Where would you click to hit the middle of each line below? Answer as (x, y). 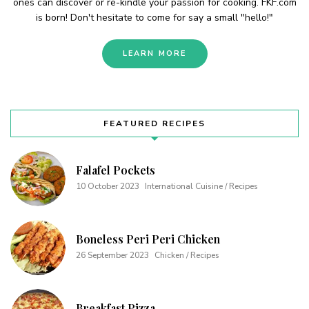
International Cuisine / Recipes (201, 187)
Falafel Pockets (116, 170)
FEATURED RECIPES (154, 124)
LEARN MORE (154, 54)
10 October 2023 (108, 187)
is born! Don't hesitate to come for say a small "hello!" (154, 18)
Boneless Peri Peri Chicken (148, 239)
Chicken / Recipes (187, 256)
